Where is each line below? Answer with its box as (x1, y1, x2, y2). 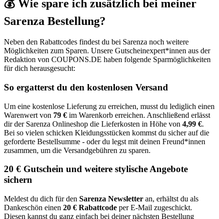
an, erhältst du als (143, 194, 198, 203)
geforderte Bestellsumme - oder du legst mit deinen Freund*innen (4, 137, 205, 146)
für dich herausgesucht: (4, 64, 75, 73)
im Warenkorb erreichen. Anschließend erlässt (67, 110, 210, 119)
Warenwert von (4, 110, 53, 119)
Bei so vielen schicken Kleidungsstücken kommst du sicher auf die (4, 128, 209, 137)
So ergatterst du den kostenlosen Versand (4, 82, 168, 92)
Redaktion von (4, 55, 51, 64)
